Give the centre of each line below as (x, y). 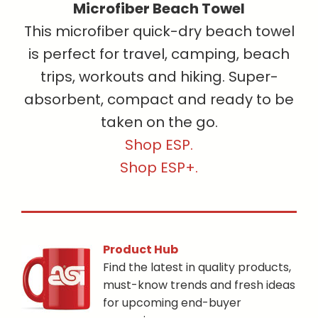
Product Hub (141, 249)
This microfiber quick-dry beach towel (159, 32)
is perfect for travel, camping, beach (159, 54)
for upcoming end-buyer (172, 302)
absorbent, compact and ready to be (159, 100)
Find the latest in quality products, (197, 267)
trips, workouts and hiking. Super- (159, 77)
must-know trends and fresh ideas (199, 285)
